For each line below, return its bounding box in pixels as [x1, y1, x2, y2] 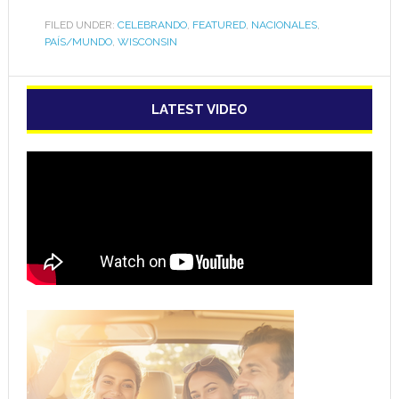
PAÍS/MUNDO [44, 35, 112, 48]
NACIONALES [250, 18, 317, 31]
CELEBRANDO [117, 18, 187, 31]
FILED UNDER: [44, 18, 118, 31]
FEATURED [191, 18, 246, 31]
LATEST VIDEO [151, 101, 248, 118]
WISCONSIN [117, 35, 177, 48]
